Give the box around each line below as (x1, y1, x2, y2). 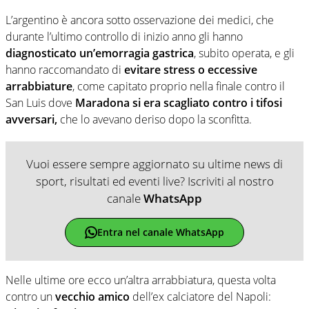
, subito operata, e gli (194, 45, 295, 61)
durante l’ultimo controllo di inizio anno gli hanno (6, 28, 243, 44)
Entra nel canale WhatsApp (97, 226, 224, 239)
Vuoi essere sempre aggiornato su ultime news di (26, 155, 283, 172)
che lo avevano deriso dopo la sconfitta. (57, 111, 252, 127)
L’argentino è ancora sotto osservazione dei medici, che (6, 12, 274, 28)
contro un (6, 288, 55, 304)
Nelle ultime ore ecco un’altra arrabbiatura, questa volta (6, 272, 276, 288)
